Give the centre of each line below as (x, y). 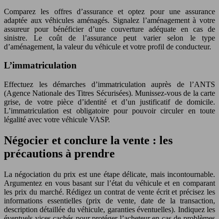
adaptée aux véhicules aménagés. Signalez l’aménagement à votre (109, 20)
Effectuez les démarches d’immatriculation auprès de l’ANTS (109, 85)
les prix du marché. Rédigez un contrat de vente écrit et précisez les (109, 192)
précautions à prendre (59, 154)
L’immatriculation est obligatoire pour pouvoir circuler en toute (109, 111)
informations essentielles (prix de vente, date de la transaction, (109, 200)
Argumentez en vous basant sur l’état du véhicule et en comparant (109, 183)
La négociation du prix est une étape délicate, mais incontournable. (109, 174)
